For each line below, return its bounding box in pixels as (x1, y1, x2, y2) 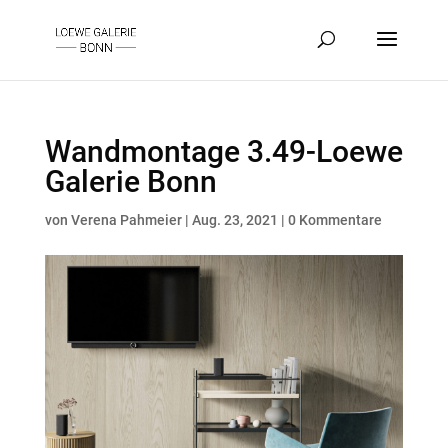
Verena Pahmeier (70, 212, 182, 228)
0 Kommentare (287, 212, 382, 228)
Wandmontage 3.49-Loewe (44, 134, 403, 169)
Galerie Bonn (44, 164, 217, 199)
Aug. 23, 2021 (191, 212, 278, 228)
